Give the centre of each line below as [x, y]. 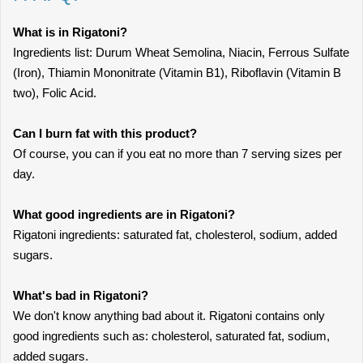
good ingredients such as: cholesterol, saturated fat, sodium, [171, 336]
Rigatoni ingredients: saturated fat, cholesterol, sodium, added [175, 235]
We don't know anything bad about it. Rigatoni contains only [169, 316]
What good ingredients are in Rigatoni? [124, 214]
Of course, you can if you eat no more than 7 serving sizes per [177, 154]
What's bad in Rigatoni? [81, 295]
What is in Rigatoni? [70, 32]
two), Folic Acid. [55, 93]
